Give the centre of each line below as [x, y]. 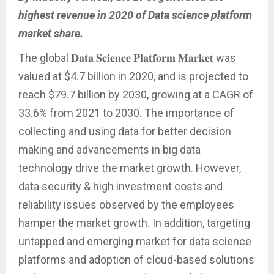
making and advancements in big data [109, 149]
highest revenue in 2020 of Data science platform [135, 15]
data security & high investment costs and [120, 186]
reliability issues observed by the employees [126, 204]
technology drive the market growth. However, [130, 168]
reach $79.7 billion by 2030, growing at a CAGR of [136, 94]
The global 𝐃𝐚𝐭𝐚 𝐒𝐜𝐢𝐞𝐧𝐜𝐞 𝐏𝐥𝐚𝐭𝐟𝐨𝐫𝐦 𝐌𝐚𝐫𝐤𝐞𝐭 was [127, 57]
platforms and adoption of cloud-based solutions [136, 259]
